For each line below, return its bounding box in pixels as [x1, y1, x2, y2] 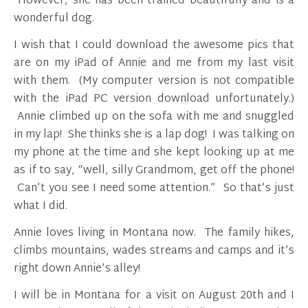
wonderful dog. [14, 8, 94, 29]
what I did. [14, 196, 67, 217]
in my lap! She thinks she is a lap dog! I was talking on [14, 124, 294, 145]
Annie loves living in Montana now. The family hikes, [14, 223, 294, 243]
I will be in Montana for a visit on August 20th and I [14, 285, 294, 306]
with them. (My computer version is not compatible [14, 71, 294, 91]
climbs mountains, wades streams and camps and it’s [14, 241, 294, 261]
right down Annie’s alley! [14, 258, 140, 279]
